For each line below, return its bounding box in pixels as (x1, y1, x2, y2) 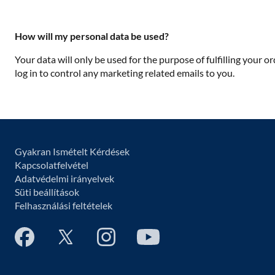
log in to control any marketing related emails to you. (15, 67, 234, 79)
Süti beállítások (15, 186, 79, 198)
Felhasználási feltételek (15, 199, 112, 211)
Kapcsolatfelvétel (15, 159, 88, 171)
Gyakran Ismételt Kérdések (15, 145, 130, 157)
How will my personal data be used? (15, 30, 169, 42)
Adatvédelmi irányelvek (15, 172, 114, 184)
